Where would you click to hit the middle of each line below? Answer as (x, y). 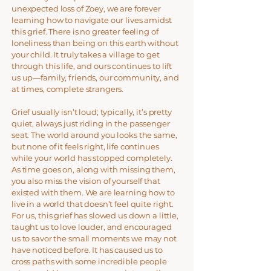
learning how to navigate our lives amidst (92, 20)
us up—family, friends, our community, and (95, 77)
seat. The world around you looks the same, (94, 135)
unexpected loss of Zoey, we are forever (86, 8)
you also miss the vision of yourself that (86, 181)
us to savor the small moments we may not (94, 238)
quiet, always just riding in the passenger (91, 123)
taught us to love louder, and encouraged (92, 227)
